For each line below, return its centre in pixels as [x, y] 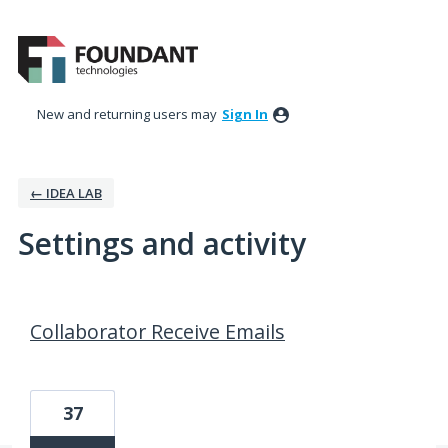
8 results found [68, 307]
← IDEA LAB [66, 193]
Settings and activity [162, 244]
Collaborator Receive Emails [157, 332]
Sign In [245, 114]
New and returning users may [128, 114]
